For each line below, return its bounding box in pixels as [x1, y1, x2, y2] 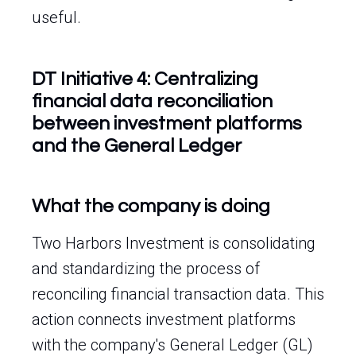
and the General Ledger [32, 136, 242, 156]
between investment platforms [32, 114, 302, 133]
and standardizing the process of [32, 259, 260, 278]
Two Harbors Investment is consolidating [32, 234, 315, 253]
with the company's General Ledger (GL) [32, 335, 313, 354]
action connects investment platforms [32, 310, 296, 329]
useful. [32, 8, 81, 27]
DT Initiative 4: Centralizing [32, 69, 258, 89]
